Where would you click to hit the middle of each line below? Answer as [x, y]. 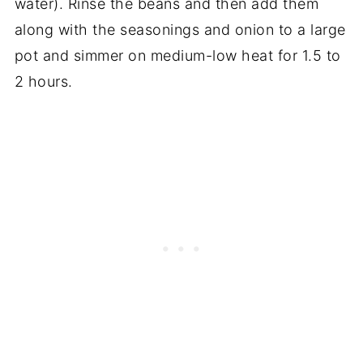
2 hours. [43, 82]
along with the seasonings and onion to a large [180, 30]
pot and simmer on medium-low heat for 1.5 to [177, 56]
